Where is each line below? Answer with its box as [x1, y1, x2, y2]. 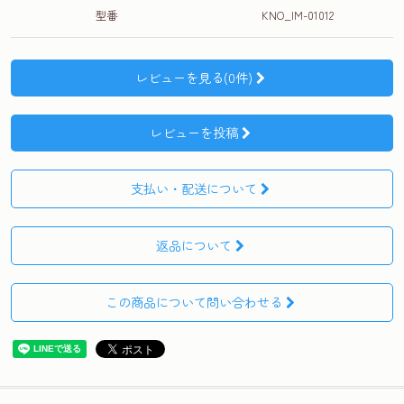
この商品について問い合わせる [105, 292, 282, 312]
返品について [155, 235, 232, 255]
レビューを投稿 [149, 123, 238, 142]
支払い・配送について [130, 179, 257, 198]
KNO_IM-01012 [262, 6, 334, 23]
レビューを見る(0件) [134, 68, 252, 87]
